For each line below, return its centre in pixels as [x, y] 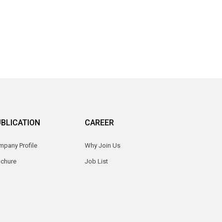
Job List [96, 161]
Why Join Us [103, 145]
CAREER [99, 122]
